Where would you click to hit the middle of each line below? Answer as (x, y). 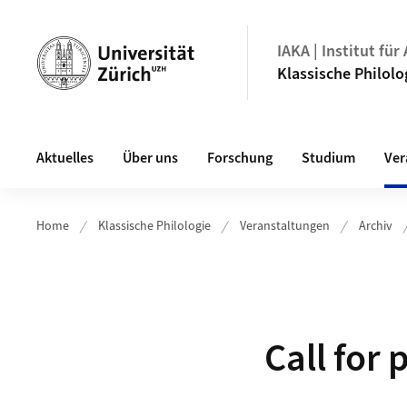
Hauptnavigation (93, 140)
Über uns (150, 158)
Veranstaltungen (285, 226)
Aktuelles (65, 158)
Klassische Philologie (154, 226)
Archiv (376, 226)
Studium (328, 158)
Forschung (240, 158)
